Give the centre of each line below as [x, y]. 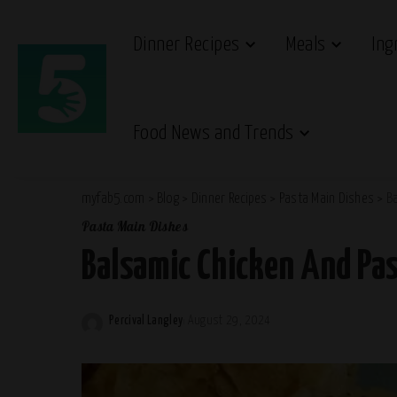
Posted [126, 331]
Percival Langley [146, 321]
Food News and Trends [214, 133]
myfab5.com [113, 199]
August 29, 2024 [229, 321]
